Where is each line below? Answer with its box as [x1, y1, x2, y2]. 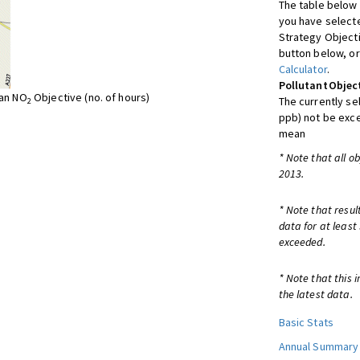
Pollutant [278, 78, 328, 92]
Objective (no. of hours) [31, 90, 150, 104]
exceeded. [278, 235, 325, 249]
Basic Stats [278, 315, 334, 329]
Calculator [278, 62, 327, 76]
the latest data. [278, 287, 353, 301]
